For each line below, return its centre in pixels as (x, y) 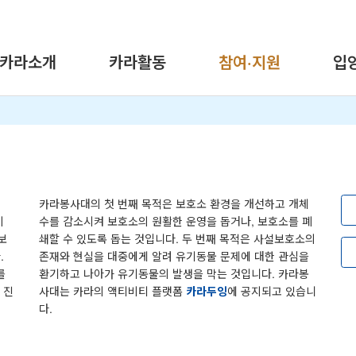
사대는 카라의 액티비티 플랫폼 (112, 290)
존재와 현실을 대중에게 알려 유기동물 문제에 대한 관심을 (174, 255)
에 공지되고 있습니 (272, 290)
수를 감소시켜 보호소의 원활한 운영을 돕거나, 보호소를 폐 (176, 221)
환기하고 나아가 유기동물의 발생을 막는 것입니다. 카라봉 (174, 273)
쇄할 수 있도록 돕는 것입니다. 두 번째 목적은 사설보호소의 (177, 238)
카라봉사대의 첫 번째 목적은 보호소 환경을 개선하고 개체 (174, 203)
